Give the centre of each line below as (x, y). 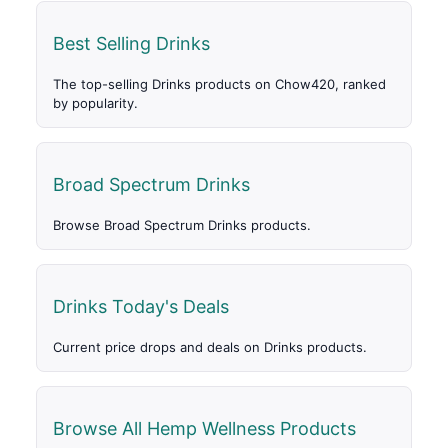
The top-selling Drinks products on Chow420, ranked (219, 84)
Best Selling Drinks (131, 44)
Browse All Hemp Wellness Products (204, 429)
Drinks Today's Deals (141, 307)
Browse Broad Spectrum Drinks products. (182, 225)
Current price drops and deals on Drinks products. (210, 347)
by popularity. (95, 103)
